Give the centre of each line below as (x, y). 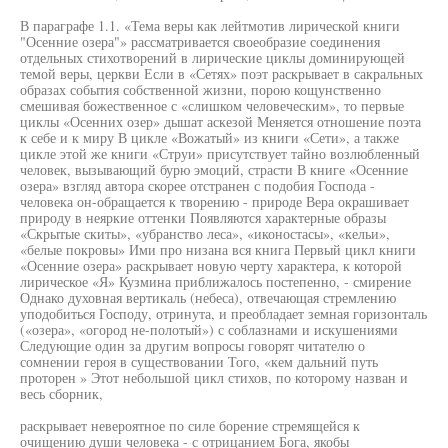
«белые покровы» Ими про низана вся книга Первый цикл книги (218, 249)
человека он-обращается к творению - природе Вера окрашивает (214, 201)
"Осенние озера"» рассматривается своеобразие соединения (200, 41)
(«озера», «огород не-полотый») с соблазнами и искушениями (209, 329)
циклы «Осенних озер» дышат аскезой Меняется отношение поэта (220, 121)
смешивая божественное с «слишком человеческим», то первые (212, 105)
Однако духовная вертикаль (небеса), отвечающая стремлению (208, 297)
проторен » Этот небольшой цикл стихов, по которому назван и (214, 377)
